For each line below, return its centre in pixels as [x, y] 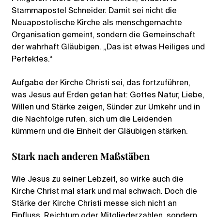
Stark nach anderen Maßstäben [81, 155]
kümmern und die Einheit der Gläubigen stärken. [101, 132]
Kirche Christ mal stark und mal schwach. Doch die [104, 192]
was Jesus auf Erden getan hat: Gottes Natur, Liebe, [108, 95]
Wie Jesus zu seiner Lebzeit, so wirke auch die [98, 179]
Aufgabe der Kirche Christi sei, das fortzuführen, [101, 83]
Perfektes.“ [33, 59]
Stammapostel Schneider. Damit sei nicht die [94, 11]
